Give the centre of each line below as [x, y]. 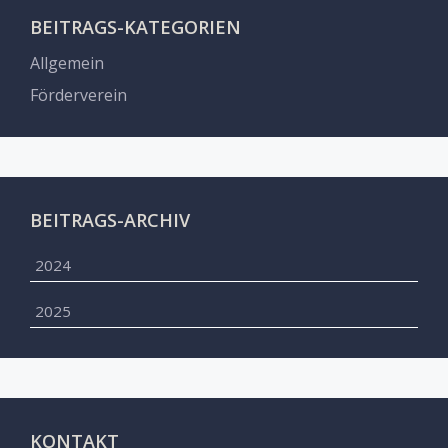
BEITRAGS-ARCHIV [110, 219]
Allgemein [67, 62]
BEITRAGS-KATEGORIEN [135, 26]
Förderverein [78, 94]
